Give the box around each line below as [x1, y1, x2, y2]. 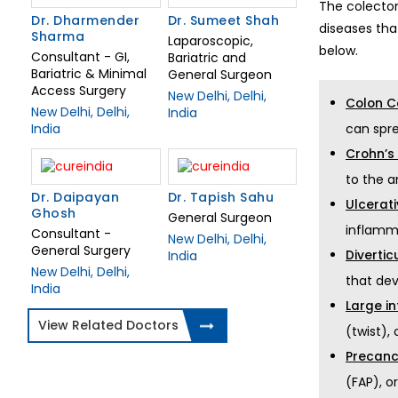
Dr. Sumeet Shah [167, 12, 279, 30]
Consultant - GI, [31, 48, 130, 67]
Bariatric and [167, 49, 246, 68]
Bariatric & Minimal [31, 65, 147, 84]
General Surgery [31, 242, 131, 260]
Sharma [31, 28, 84, 46]
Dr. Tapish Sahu [167, 188, 274, 207]
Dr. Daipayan [31, 188, 119, 207]
